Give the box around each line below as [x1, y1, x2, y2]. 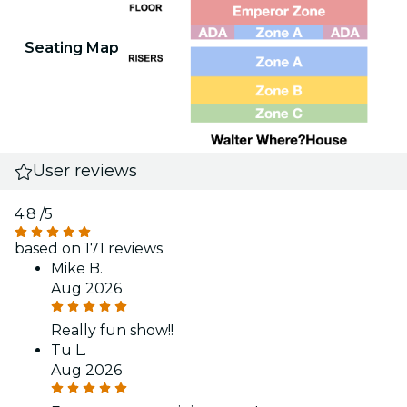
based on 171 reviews [15, 240, 163, 258]
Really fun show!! [51, 322, 174, 340]
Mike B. [51, 260, 103, 278]
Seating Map [25, 38, 119, 56]
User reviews [33, 161, 138, 182]
